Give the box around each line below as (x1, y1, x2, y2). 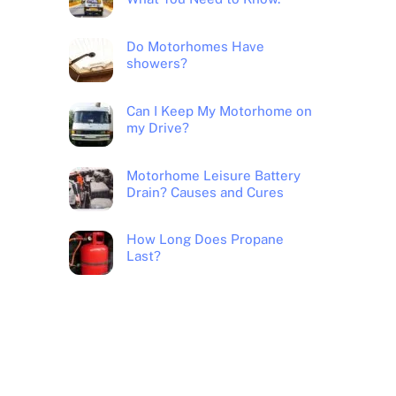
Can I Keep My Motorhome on (126, 103, 312, 118)
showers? (126, 56, 187, 72)
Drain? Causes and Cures (126, 184, 284, 200)
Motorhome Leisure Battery (126, 167, 301, 183)
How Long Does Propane (126, 232, 284, 247)
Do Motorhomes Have (126, 39, 264, 55)
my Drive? (126, 119, 189, 135)
